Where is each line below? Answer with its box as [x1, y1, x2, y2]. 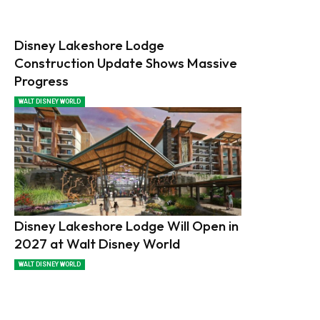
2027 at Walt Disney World [14, 235, 180, 253]
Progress [14, 71, 69, 89]
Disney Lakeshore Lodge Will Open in [14, 217, 239, 235]
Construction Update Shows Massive [14, 54, 237, 71]
